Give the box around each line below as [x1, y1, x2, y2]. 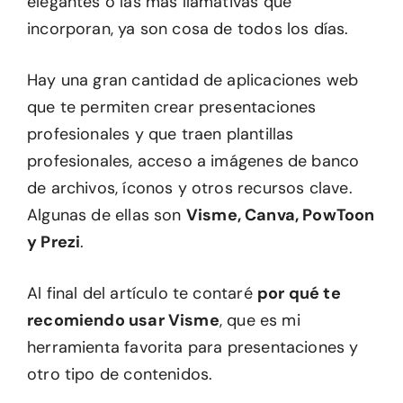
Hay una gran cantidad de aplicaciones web [27, 69, 359, 91]
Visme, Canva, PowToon [185, 204, 375, 226]
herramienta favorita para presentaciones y [27, 336, 359, 358]
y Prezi [27, 231, 81, 253]
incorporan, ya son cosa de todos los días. [27, 18, 349, 40]
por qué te [256, 282, 341, 304]
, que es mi [219, 309, 300, 331]
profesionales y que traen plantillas [27, 123, 294, 145]
